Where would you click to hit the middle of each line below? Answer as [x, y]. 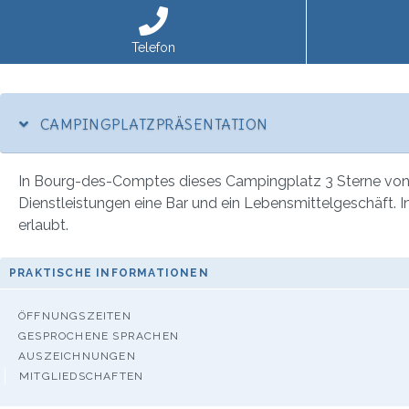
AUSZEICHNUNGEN [77, 356]
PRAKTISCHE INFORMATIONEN [109, 273]
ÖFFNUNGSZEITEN [75, 315]
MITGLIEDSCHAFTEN [82, 376]
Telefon [153, 47]
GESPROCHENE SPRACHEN [99, 336]
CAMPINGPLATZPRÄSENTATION [152, 124]
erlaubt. [43, 225]
